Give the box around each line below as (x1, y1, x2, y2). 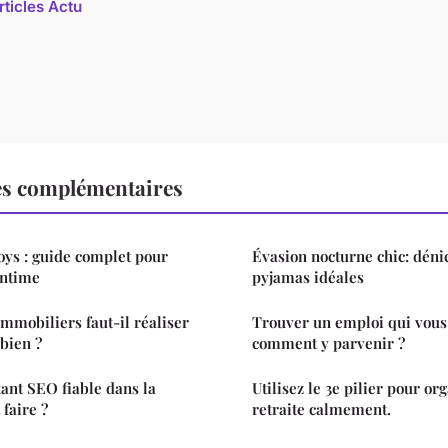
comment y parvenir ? (252, 332, 405, 353)
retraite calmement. (252, 398, 391, 419)
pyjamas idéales (252, 266, 364, 287)
